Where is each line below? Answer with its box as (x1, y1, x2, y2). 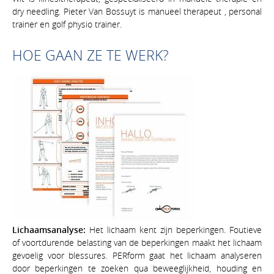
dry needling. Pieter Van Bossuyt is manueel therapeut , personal (12, 5, 262, 17)
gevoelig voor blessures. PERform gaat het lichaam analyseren (12, 249, 262, 261)
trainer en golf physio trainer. (12, 18, 122, 30)
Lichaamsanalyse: (12, 223, 86, 235)
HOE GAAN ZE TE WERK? (12, 45, 169, 65)
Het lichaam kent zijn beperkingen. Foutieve (86, 223, 262, 235)
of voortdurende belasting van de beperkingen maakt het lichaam (12, 236, 262, 248)
